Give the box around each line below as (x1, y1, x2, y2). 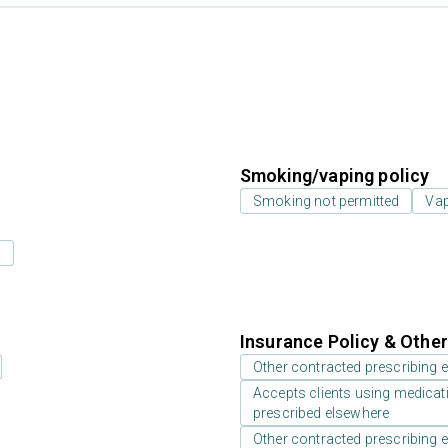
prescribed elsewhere (253, 405, 390, 421)
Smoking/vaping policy (240, 165, 430, 186)
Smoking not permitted (253, 193, 400, 209)
